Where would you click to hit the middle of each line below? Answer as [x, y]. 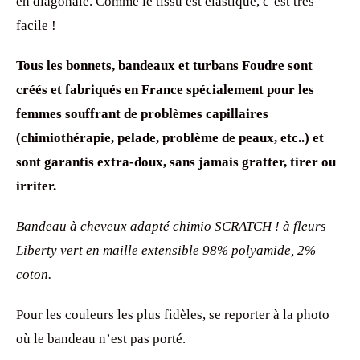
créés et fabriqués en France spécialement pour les [165, 90]
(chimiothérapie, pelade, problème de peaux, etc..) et [170, 138]
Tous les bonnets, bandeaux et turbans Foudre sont [164, 66]
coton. [34, 275]
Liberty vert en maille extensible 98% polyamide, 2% [166, 251]
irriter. [36, 186]
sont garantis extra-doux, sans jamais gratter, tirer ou [176, 162]
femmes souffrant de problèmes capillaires [142, 114]
